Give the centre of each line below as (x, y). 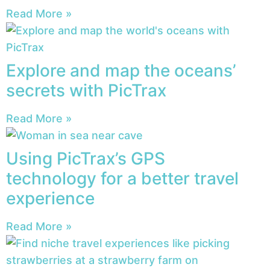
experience (50, 199)
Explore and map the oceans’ (121, 71)
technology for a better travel (122, 179)
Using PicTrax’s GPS (86, 159)
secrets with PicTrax (86, 91)
